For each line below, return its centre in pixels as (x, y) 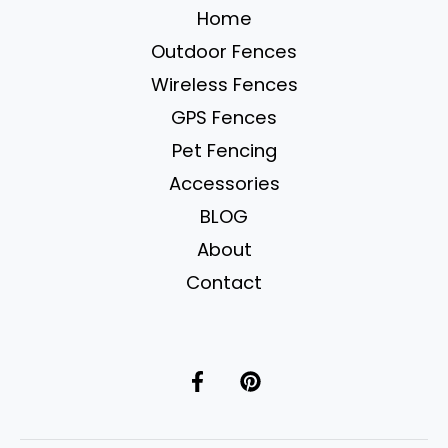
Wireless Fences (224, 84)
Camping (70, 24)
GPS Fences (224, 117)
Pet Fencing (224, 150)
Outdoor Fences (224, 51)
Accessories (224, 183)
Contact (224, 282)
